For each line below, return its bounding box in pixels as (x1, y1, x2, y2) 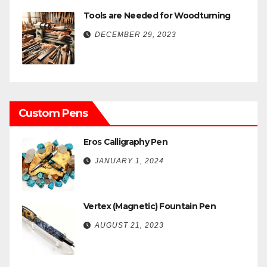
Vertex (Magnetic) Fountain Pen (83, 200, 216, 212)
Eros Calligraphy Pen (83, 136, 167, 147)
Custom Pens (18, 106, 88, 120)
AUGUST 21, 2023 (95, 221, 164, 229)
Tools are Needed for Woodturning (83, 10, 231, 21)
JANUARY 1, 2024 (95, 156, 164, 165)
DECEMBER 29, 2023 (95, 30, 176, 39)
